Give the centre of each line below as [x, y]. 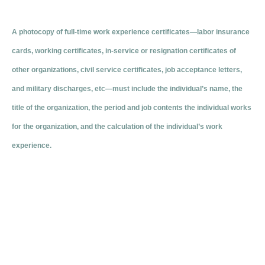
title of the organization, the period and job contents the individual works [132, 108]
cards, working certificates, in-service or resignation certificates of [124, 51]
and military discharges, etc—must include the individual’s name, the [127, 89]
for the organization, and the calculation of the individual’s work [117, 127]
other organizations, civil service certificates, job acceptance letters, [127, 70]
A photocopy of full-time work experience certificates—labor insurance [131, 32]
